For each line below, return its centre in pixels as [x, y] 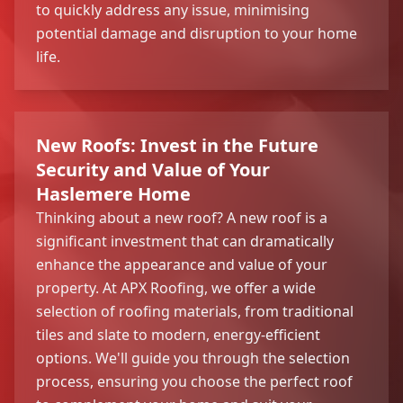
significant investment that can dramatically [185, 241]
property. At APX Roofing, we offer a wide [176, 287]
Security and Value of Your [153, 169]
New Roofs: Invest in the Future [177, 145]
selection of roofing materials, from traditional [195, 311]
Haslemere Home [113, 193]
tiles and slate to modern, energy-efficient [178, 334]
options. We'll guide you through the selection [193, 358]
